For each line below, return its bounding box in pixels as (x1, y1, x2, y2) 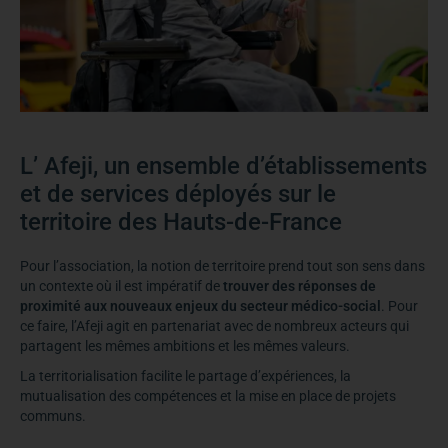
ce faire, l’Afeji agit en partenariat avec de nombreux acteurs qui (20, 317, 409, 334)
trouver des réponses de (223, 277, 376, 294)
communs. (20, 407, 86, 424)
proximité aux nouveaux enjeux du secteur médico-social (20, 297, 381, 314)
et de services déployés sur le (20, 179, 336, 208)
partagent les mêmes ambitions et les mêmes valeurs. (20, 337, 356, 354)
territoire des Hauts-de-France (20, 207, 342, 236)
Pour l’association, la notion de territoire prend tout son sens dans (20, 257, 425, 274)
